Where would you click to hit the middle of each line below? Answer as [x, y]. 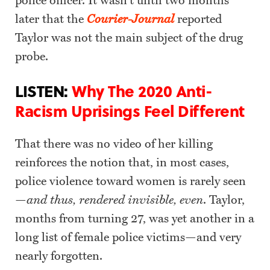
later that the [51, 20]
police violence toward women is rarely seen [130, 182]
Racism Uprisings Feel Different [130, 111]
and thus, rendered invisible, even [115, 200]
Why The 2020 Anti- [140, 91]
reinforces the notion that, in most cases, [122, 163]
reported [198, 20]
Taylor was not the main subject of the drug [129, 38]
